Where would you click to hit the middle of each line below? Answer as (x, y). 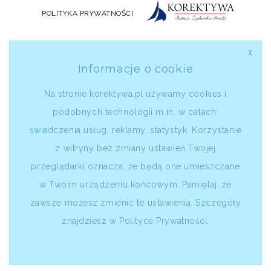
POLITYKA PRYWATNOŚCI (89, 14)
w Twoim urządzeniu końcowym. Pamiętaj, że (135, 185)
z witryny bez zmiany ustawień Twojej (135, 149)
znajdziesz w (90, 221)
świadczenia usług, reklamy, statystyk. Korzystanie (135, 130)
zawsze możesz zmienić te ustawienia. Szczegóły (135, 203)
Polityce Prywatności (163, 221)
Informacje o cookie (135, 69)
